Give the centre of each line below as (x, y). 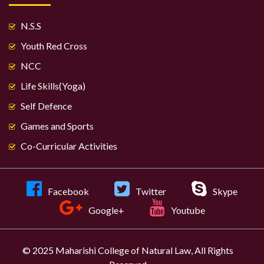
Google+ (105, 210)
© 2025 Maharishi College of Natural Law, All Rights (128, 250)
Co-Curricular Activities (69, 146)
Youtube (187, 210)
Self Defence (46, 106)
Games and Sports (57, 126)
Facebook (67, 191)
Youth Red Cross (54, 46)
